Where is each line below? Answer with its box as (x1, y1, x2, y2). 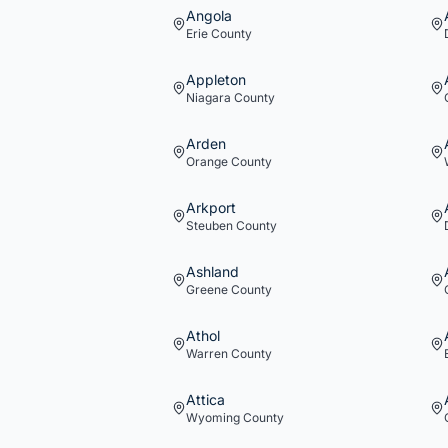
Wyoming (186, 410, 240, 425)
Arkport (186, 199, 236, 216)
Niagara (186, 90, 231, 105)
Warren (186, 346, 228, 361)
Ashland (186, 263, 239, 280)
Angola (186, 7, 232, 24)
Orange (186, 154, 228, 169)
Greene (186, 282, 228, 297)
